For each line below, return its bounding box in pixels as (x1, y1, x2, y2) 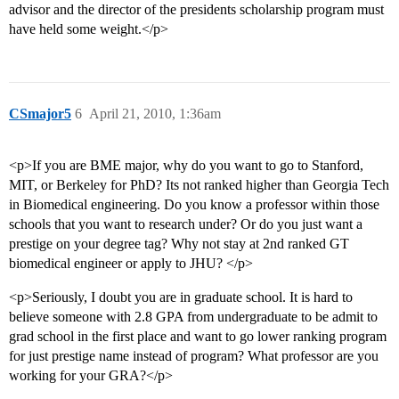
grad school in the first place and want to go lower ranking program (9, 329, 387, 345)
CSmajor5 (9, 106, 71, 122)
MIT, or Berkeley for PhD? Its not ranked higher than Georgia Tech (9, 177, 389, 193)
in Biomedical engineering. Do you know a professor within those (9, 197, 379, 213)
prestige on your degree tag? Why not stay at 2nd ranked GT (9, 236, 349, 252)
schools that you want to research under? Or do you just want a (9, 216, 362, 232)
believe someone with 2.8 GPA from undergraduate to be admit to (9, 309, 378, 325)
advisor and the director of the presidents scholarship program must (9, 2, 384, 18)
